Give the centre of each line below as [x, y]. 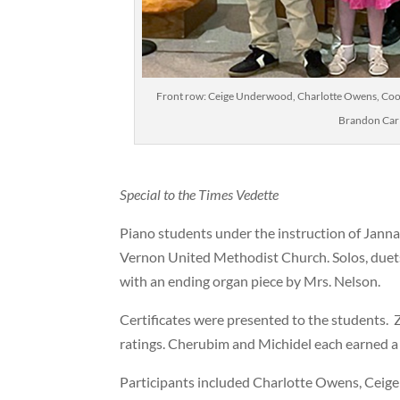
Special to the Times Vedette [200, 194]
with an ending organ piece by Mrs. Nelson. [250, 280]
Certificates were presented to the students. [254, 319]
